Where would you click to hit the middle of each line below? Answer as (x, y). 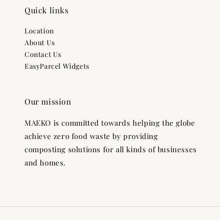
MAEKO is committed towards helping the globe (110, 123)
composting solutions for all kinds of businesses (111, 149)
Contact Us (43, 54)
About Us (40, 42)
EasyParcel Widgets (57, 66)
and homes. (45, 163)
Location (39, 31)
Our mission (48, 101)
